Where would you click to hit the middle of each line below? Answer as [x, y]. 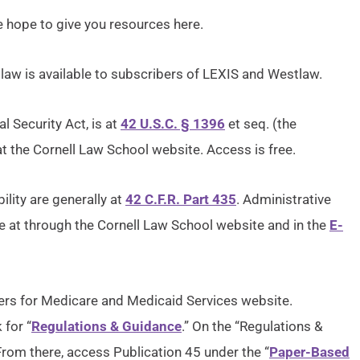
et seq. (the [261, 124]
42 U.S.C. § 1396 [173, 124]
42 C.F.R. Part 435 [181, 199]
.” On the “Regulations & [252, 326]
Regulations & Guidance [106, 326]
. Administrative [284, 199]
